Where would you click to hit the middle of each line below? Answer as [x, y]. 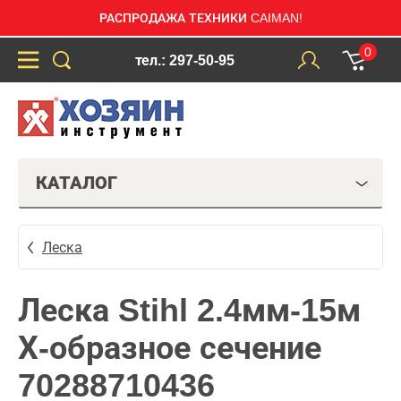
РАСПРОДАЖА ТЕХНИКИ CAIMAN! [200, 18]
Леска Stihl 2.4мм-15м [189, 310]
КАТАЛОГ [77, 183]
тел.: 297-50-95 [184, 60]
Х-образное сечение [170, 348]
